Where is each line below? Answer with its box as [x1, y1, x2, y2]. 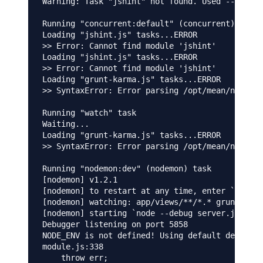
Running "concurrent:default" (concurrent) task [42, 19, 258, 29]
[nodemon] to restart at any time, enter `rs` [42, 186, 249, 196]
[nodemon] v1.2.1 [42, 175, 117, 185]
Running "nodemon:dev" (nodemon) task [42, 164, 211, 174]
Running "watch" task [42, 108, 136, 118]
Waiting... [42, 119, 89, 129]
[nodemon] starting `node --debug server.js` [42, 208, 244, 218]
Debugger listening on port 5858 [42, 220, 188, 230]
